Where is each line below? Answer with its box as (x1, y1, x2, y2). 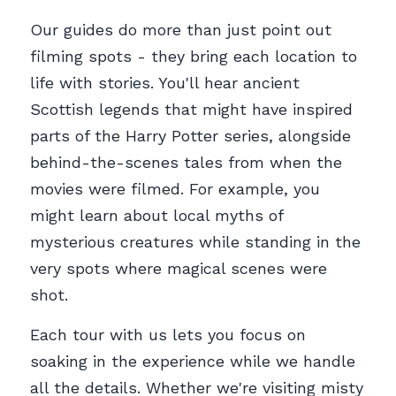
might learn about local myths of (30, 206, 283, 225)
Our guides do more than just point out (30, 20, 331, 40)
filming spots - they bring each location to (30, 47, 357, 66)
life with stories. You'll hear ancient (30, 73, 300, 93)
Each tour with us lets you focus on (30, 325, 306, 345)
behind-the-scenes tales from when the (30, 153, 342, 172)
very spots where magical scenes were (30, 259, 327, 278)
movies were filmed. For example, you (30, 179, 320, 199)
